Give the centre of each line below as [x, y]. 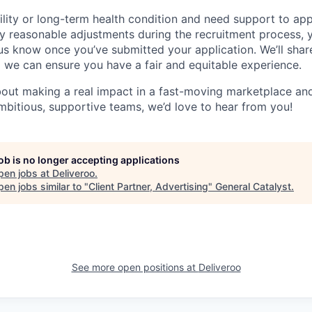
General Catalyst [253, 186]
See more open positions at [135, 267]
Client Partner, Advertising [148, 186]
